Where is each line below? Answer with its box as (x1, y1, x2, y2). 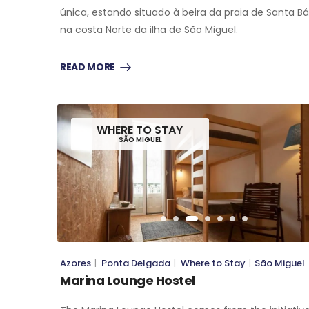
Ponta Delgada (101, 257, 170, 270)
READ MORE (60, 59, 115, 74)
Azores (60, 257, 91, 270)
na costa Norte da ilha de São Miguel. (60, 22, 238, 37)
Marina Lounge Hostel (60, 272, 195, 290)
